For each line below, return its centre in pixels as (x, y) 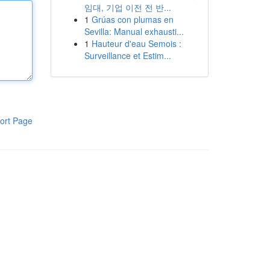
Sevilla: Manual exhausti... (134, 31)
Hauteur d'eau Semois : (136, 43)
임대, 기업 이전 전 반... (127, 7)
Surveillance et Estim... (127, 55)
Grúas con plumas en (132, 19)
